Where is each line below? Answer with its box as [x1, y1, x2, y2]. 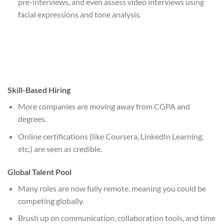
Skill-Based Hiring [7, 85, 70, 95]
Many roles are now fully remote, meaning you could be [17, 183, 206, 193]
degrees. [17, 114, 46, 124]
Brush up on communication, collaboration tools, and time [17, 213, 215, 223]
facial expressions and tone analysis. [17, 9, 141, 19]
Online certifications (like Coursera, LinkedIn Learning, [17, 131, 203, 141]
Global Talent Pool [7, 166, 71, 176]
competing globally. [17, 195, 84, 205]
